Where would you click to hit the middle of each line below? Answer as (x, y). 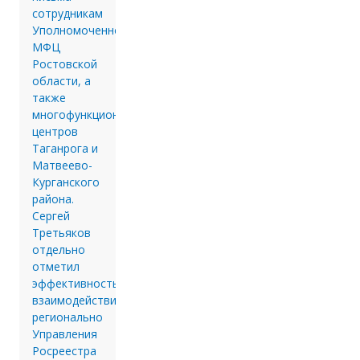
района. (53, 198)
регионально (67, 317)
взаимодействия (78, 300)
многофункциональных (95, 114)
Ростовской (65, 63)
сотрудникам (67, 13)
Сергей (51, 215)
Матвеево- (62, 165)
